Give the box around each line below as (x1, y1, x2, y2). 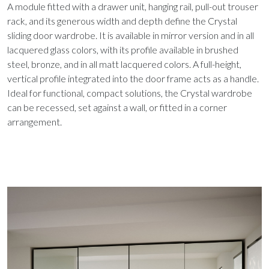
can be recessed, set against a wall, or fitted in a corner (7, 101, 227, 113)
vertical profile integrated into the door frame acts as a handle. (7, 72, 259, 84)
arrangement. (7, 115, 62, 127)
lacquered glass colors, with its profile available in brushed (7, 43, 238, 55)
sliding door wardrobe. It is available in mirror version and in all (7, 29, 254, 41)
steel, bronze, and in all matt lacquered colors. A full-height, (7, 58, 241, 70)
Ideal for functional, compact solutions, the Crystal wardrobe (7, 86, 252, 98)
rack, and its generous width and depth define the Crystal (7, 14, 237, 26)
